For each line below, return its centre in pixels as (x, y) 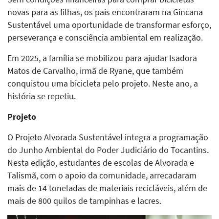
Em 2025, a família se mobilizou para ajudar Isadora (102, 58)
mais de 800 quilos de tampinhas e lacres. (84, 201)
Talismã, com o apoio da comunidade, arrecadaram (102, 175)
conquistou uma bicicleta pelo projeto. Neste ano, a (103, 83)
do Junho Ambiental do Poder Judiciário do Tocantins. (108, 150)
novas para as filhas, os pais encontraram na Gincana (105, 12)
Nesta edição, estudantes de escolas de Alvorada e (101, 163)
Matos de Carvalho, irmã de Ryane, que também (95, 71)
